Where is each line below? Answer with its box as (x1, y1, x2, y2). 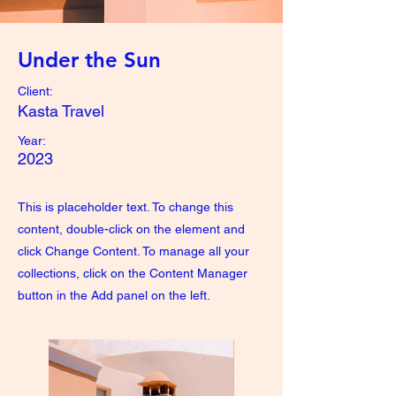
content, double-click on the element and (18, 222, 245, 236)
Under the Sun (18, 47, 161, 72)
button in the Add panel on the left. (18, 288, 210, 302)
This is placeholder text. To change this (18, 200, 233, 214)
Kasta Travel (18, 102, 104, 120)
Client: (18, 84, 53, 98)
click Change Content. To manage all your (18, 244, 249, 258)
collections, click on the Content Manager (18, 266, 247, 280)
